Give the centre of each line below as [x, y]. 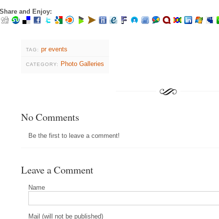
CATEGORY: [42, 64]
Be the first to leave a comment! [74, 135]
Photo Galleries [82, 64]
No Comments [50, 117]
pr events [54, 49]
